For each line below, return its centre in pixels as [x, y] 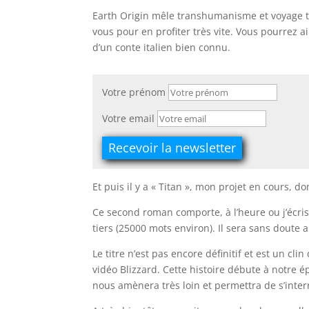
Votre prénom [134, 92]
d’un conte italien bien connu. [162, 48]
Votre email [129, 119]
